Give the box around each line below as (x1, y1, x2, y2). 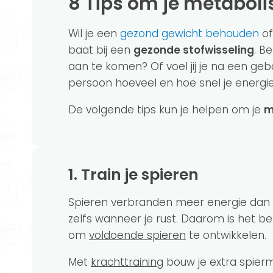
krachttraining (91, 255, 163, 269)
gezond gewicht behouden (120, 26, 259, 41)
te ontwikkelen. (186, 228, 266, 243)
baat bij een (68, 43, 133, 57)
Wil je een (68, 26, 120, 41)
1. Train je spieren (77, 164, 199, 185)
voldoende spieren (89, 228, 186, 243)
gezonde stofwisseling (133, 43, 254, 57)
